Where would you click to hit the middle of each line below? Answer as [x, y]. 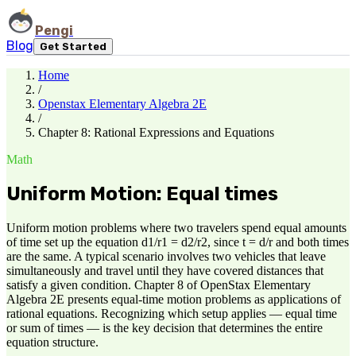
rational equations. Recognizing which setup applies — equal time [172, 313]
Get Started [73, 46]
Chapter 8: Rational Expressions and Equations [156, 132]
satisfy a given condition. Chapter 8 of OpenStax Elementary [159, 284]
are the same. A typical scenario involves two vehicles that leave [166, 256]
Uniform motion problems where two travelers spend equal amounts [176, 227]
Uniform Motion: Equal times [142, 193]
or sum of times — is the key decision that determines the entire [164, 327]
